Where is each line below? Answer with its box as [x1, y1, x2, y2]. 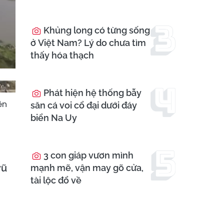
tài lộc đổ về [30, 175, 81, 186]
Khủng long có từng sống [41, 25, 150, 36]
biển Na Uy [30, 112, 77, 123]
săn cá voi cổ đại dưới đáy [30, 100, 137, 111]
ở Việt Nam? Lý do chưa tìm [30, 37, 146, 48]
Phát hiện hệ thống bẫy [41, 87, 141, 98]
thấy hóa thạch [30, 50, 94, 61]
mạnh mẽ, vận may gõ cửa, [30, 162, 143, 173]
